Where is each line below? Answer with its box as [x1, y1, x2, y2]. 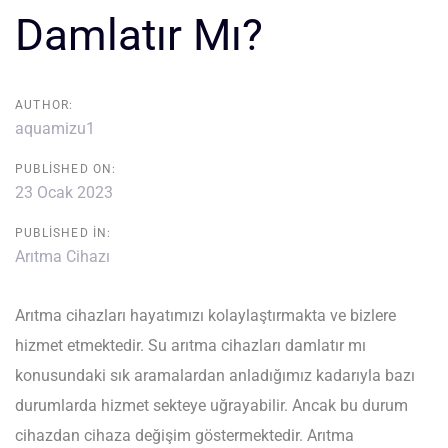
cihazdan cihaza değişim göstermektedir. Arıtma [15, 425, 354, 445]
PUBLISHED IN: [15, 225, 112, 240]
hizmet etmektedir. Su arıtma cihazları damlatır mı [15, 335, 366, 355]
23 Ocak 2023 [15, 182, 113, 202]
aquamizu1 [15, 118, 95, 138]
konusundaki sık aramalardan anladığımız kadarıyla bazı [15, 365, 415, 385]
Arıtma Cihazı [15, 246, 110, 266]
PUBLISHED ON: [15, 161, 117, 176]
